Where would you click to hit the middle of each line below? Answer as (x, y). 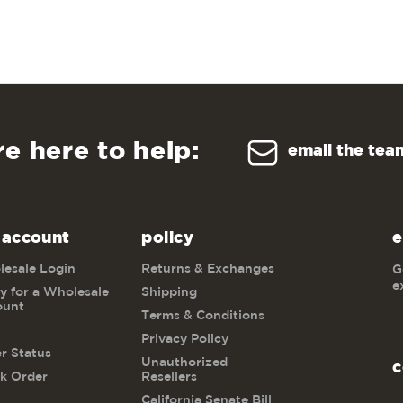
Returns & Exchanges (208, 269)
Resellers (170, 376)
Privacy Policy (185, 339)
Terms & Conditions (203, 315)
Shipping (170, 292)
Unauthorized (185, 362)
